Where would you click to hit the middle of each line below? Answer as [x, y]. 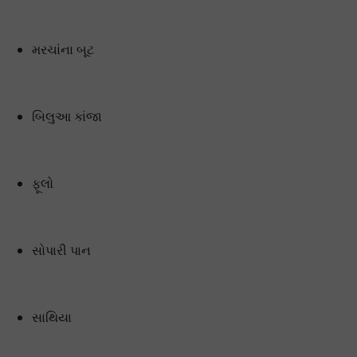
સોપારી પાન [61, 250]
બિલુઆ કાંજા [67, 116]
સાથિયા [52, 317]
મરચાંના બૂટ [63, 49]
